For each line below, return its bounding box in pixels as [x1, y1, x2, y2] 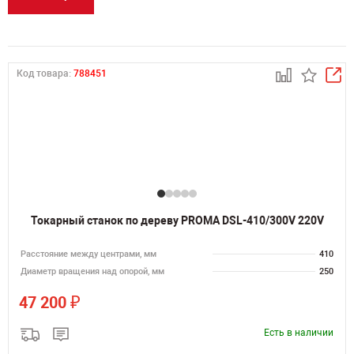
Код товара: [17, 68, 73, 79]
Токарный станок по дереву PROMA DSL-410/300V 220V [30, 214, 324, 227]
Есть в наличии [264, 327, 333, 338]
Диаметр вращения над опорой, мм [21, 266, 164, 277]
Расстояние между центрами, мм [21, 249, 156, 259]
